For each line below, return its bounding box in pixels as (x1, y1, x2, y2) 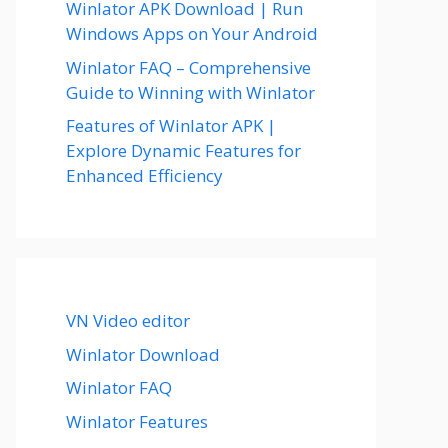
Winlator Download (66, 342, 220, 366)
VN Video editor (66, 309, 190, 332)
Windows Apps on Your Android (66, 22, 318, 45)
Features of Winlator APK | (66, 114, 276, 137)
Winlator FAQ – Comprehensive (66, 55, 311, 79)
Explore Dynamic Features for (66, 139, 301, 162)
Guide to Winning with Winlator (66, 80, 315, 104)
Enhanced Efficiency (66, 164, 223, 187)
